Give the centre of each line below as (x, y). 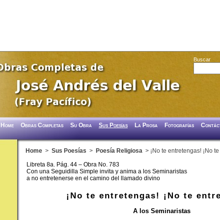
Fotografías (179, 125)
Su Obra (81, 125)
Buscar (202, 59)
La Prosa (146, 125)
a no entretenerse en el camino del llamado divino (93, 178)
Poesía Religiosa (119, 151)
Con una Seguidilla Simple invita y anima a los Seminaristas (107, 171)
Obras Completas (42, 125)
